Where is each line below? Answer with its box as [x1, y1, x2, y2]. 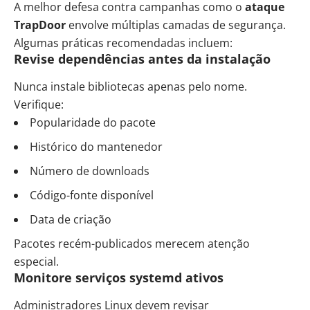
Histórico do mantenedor [30, 138, 163, 154]
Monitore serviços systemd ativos [14, 268, 224, 286]
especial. [14, 253, 59, 269]
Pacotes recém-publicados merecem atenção [14, 235, 250, 251]
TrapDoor [14, 17, 66, 33]
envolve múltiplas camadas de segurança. [66, 17, 286, 33]
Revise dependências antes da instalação [14, 50, 271, 67]
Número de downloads [30, 163, 149, 179]
